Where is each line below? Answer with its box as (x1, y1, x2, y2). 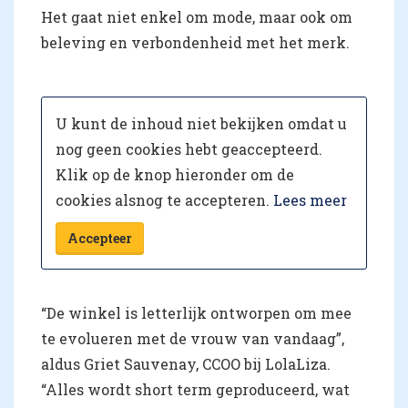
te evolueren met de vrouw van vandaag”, (41, 328, 344, 348)
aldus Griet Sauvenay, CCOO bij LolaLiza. (41, 353, 331, 373)
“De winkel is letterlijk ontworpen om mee (41, 302, 352, 322)
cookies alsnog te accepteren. (56, 189, 273, 209)
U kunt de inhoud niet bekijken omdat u (56, 113, 347, 133)
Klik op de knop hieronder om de (56, 164, 294, 184)
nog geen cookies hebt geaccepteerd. (56, 138, 322, 158)
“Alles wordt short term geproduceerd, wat (41, 379, 350, 399)
